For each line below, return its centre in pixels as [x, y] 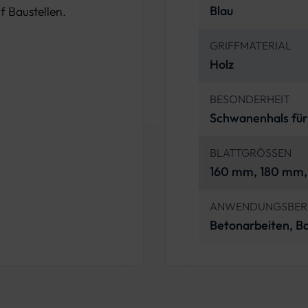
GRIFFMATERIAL [251, 45]
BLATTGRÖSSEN [251, 152]
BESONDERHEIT [250, 99]
